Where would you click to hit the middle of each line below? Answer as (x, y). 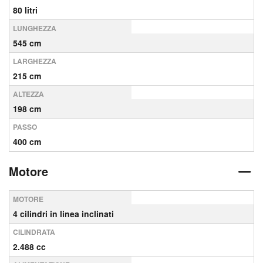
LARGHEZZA (35, 61)
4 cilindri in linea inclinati (63, 214)
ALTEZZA (28, 94)
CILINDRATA (34, 232)
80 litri (25, 10)
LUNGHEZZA (35, 28)
